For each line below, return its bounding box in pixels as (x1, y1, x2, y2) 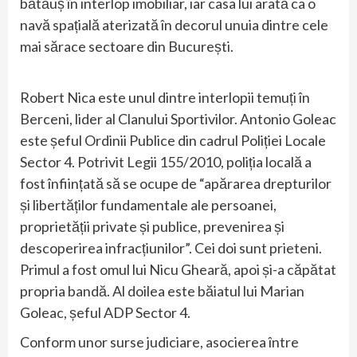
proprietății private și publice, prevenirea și (20, 218, 284, 236)
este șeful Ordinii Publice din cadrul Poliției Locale (20, 131, 326, 150)
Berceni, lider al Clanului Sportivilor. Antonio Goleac (20, 110, 336, 128)
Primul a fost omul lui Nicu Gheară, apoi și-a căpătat (20, 261, 336, 279)
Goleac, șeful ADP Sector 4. (20, 304, 190, 322)
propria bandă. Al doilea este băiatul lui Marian (20, 282, 304, 300)
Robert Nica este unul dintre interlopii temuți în (20, 88, 310, 107)
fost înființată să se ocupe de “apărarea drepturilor (20, 175, 331, 193)
